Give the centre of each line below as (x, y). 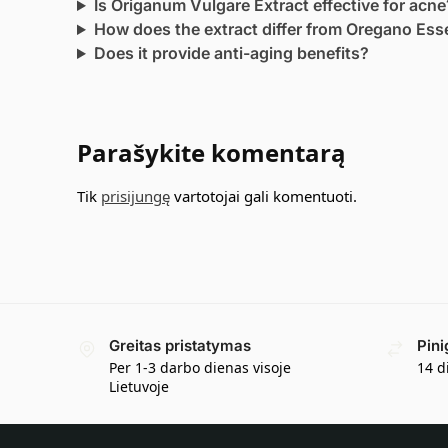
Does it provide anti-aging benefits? (231, 53)
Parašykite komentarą (211, 153)
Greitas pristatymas (180, 346)
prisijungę (135, 196)
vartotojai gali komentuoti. (263, 196)
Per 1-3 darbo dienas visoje (200, 368)
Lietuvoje (139, 387)
